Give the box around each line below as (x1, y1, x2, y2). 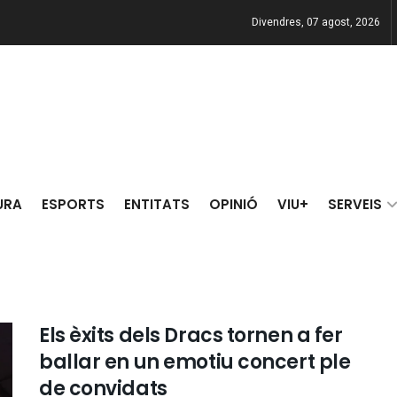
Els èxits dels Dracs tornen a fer (39, 322, 343, 349)
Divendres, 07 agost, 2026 (251, 14, 380, 30)
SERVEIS (328, 195, 382, 214)
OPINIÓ (209, 195, 258, 214)
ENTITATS (124, 195, 190, 214)
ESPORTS (42, 195, 105, 214)
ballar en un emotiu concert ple (39, 348, 351, 376)
